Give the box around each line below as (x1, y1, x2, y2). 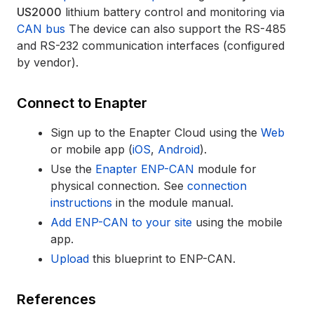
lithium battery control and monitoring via (62, 5, 285, 19)
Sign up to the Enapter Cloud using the (50, 125, 261, 139)
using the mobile (192, 215, 282, 229)
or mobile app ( (50, 142, 132, 156)
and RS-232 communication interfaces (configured (17, 39, 285, 53)
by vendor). (17, 55, 78, 69)
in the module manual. (112, 196, 233, 210)
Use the (50, 162, 95, 176)
